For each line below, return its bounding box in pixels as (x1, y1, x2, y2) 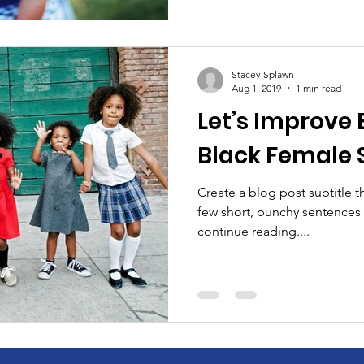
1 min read (296, 81, 341, 94)
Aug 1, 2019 (232, 81, 281, 94)
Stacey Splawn (232, 67, 294, 80)
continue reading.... (197, 223, 310, 239)
